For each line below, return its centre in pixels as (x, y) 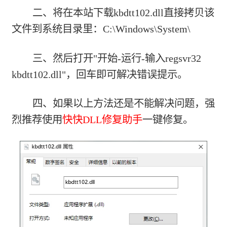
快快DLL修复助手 (103, 120)
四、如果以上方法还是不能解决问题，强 (123, 104)
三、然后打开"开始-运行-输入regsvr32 (117, 58)
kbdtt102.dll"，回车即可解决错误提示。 (100, 74)
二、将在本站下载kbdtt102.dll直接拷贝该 (123, 13)
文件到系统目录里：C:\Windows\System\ (101, 29)
